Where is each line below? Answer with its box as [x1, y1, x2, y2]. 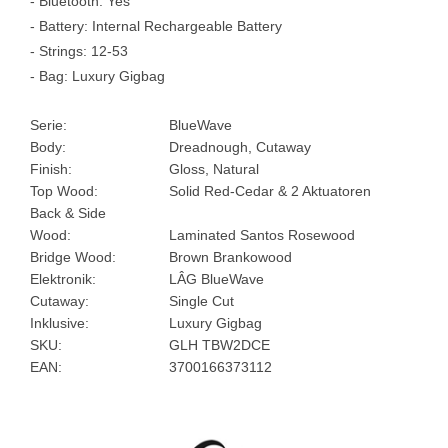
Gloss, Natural [169, 160, 260, 177]
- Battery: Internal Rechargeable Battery [30, 17, 282, 34]
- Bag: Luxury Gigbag [30, 67, 165, 84]
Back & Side [30, 204, 106, 221]
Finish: [30, 160, 72, 177]
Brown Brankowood [169, 248, 293, 265]
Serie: [30, 116, 67, 133]
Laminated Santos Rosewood [169, 226, 356, 243]
